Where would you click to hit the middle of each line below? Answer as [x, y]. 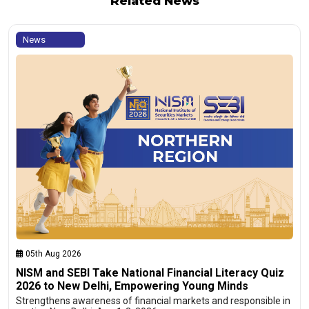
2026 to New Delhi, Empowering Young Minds [132, 286]
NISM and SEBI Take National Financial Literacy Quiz [150, 273]
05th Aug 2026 [52, 254]
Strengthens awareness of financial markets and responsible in [153, 301]
